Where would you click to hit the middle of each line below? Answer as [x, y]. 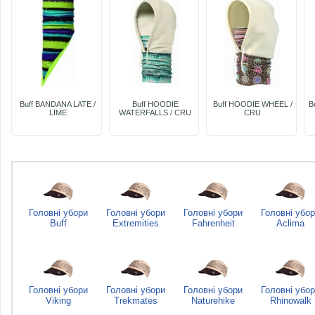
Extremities [136, 223]
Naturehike [213, 301]
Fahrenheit [213, 223]
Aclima [290, 223]
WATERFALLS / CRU [155, 112]
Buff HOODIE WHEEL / [252, 104]
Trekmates [136, 301]
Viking [58, 301]
